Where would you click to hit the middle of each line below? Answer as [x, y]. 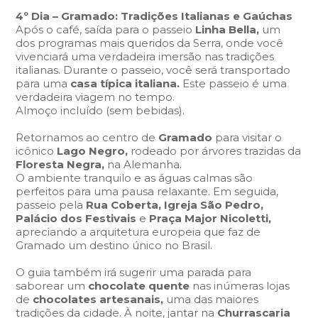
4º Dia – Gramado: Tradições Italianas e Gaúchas [154, 16]
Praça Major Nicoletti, [210, 218]
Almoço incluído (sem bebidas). [100, 110]
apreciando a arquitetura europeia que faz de [138, 232]
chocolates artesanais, [100, 299]
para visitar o [249, 137]
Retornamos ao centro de [87, 137]
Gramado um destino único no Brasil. [114, 245]
